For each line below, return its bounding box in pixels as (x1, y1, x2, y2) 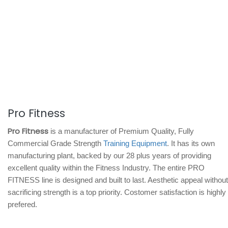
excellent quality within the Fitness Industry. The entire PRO (8, 163, 205, 172)
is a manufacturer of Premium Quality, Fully (48, 127, 194, 135)
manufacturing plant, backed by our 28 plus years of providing (8, 151, 211, 160)
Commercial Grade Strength (8, 139, 103, 148)
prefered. (8, 200, 37, 209)
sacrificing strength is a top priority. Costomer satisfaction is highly (8, 188, 226, 196)
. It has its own (167, 139, 215, 148)
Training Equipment (103, 139, 167, 148)
